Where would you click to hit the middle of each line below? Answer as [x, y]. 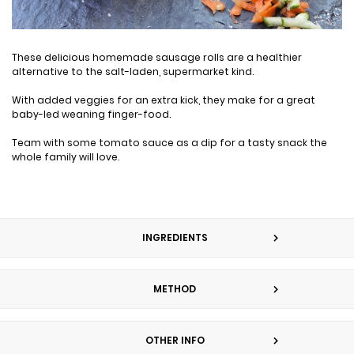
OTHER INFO [175, 340]
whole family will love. [67, 156]
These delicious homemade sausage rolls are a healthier [157, 57]
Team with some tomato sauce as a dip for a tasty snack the [169, 142]
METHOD [175, 288]
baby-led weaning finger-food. [91, 114]
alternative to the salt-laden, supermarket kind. [134, 71]
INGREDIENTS [175, 237]
